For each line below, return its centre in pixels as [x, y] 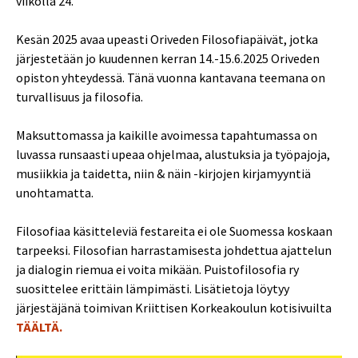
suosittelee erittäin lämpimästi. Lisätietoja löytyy [153, 288]
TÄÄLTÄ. [39, 327]
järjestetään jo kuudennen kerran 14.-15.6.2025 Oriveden [168, 58]
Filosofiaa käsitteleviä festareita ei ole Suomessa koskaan [174, 231]
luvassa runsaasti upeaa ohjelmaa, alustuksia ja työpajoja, [173, 154]
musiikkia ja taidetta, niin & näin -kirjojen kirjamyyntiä [163, 173]
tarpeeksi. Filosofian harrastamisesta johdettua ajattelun [174, 250]
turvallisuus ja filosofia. [80, 97]
